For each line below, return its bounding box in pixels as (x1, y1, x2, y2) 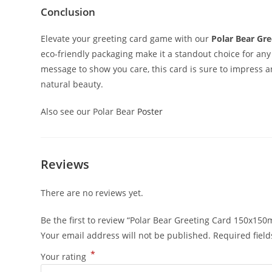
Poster (137, 105, 163, 117)
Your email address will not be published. (41, 229, 211, 241)
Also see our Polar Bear (41, 105, 138, 117)
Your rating (41, 250, 89, 262)
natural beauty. (41, 78, 104, 90)
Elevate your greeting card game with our (41, 32, 212, 44)
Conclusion (41, 4, 96, 19)
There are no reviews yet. (41, 186, 144, 199)
